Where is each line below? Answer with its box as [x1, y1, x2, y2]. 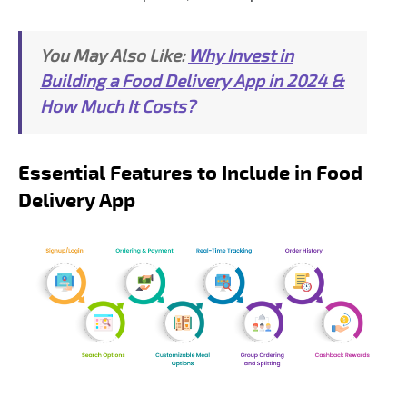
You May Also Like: [40, 47, 188, 65]
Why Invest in [188, 47, 293, 65]
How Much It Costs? [40, 98, 195, 116]
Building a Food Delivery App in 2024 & [40, 73, 344, 91]
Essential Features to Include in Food [18, 163, 362, 184]
